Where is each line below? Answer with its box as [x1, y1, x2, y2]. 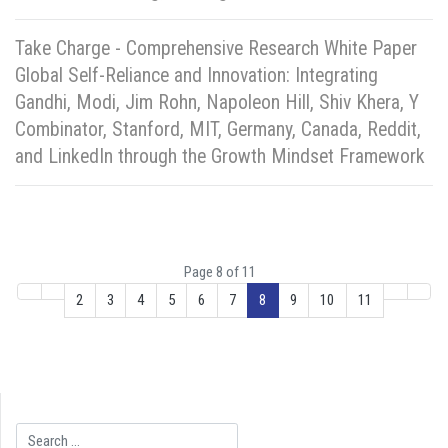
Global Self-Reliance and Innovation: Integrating [15, 63, 378, 87]
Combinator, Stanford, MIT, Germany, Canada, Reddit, [15, 117, 421, 141]
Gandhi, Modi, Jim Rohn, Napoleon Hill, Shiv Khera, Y [15, 90, 419, 114]
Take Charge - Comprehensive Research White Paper [15, 36, 417, 60]
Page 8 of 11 [184, 262, 257, 281]
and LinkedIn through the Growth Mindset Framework [15, 144, 425, 168]
